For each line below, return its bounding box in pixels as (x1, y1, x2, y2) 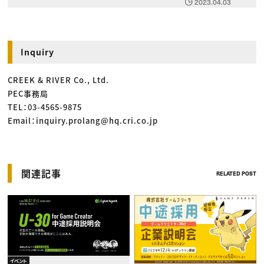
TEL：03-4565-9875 (8, 101, 82, 113)
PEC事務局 (8, 88, 49, 100)
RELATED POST (216, 169, 256, 177)
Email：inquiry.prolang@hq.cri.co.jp (8, 115, 159, 127)
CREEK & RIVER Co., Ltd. (8, 74, 110, 86)
